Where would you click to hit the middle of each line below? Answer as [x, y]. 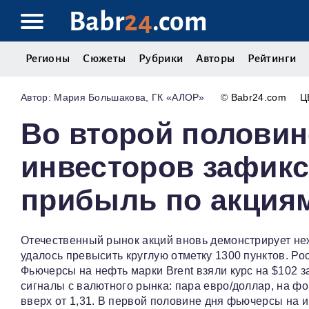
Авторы [216, 59]
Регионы [48, 59]
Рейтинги [272, 59]
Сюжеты [104, 59]
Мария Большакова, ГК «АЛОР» [129, 98]
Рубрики [161, 59]
